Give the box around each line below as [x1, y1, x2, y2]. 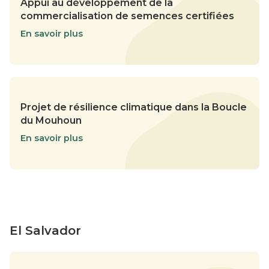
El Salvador [10, 223, 81, 238]
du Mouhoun [20, 114, 82, 126]
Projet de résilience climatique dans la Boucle [20, 101, 247, 113]
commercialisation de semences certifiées [20, 10, 234, 22]
